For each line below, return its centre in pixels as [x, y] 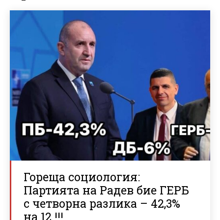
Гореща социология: [82, 177]
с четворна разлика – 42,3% [102, 204]
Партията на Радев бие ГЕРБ [106, 190]
